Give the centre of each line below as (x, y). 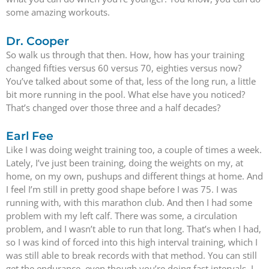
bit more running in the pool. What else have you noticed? (125, 94)
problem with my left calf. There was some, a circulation (122, 215)
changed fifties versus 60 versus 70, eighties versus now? (124, 68)
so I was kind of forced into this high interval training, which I (132, 242)
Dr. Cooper (38, 41)
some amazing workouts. (58, 12)
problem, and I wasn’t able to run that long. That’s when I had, (134, 228)
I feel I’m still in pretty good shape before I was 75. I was (122, 189)
